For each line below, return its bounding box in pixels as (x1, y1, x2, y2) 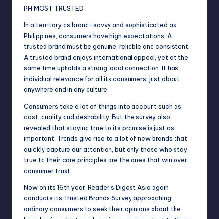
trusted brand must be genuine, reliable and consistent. (24, 43, 190, 51)
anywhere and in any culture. (24, 86, 109, 94)
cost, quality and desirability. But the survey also (24, 113, 170, 121)
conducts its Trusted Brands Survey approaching (24, 194, 171, 202)
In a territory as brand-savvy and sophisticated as (24, 21, 176, 29)
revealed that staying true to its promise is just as (24, 124, 174, 132)
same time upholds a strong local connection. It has (24, 64, 178, 72)
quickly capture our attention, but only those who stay (24, 145, 187, 153)
